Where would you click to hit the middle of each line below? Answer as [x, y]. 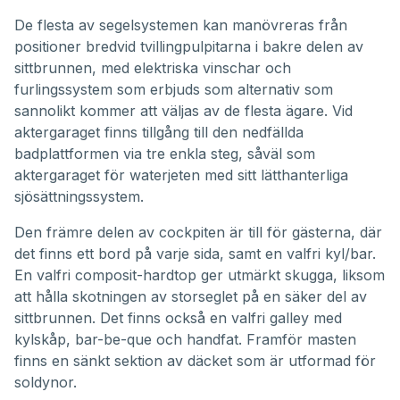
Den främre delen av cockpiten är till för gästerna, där [198, 233]
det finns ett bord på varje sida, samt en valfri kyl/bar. [195, 254]
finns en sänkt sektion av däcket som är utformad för [195, 361]
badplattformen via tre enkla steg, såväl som [165, 154]
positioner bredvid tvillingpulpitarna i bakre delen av [189, 47]
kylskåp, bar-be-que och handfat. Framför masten [185, 340]
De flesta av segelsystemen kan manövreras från [181, 25]
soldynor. [46, 383]
